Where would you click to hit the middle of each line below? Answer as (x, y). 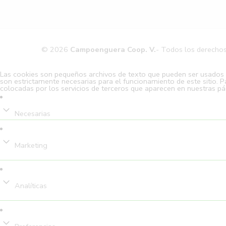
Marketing (31, 146)
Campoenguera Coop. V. (113, 49)
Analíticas (31, 186)
